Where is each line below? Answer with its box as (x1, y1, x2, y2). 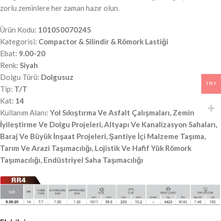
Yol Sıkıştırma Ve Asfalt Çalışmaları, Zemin (50, 108, 194, 117)
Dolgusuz (41, 73, 74, 82)
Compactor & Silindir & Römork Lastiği (38, 37, 168, 46)
